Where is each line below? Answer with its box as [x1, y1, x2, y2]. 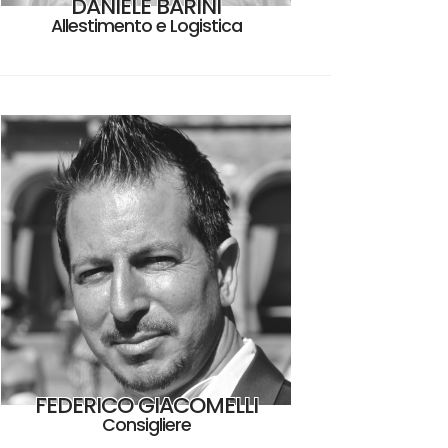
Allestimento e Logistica [50, 13, 242, 38]
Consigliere [101, 412, 191, 437]
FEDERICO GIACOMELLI [34, 389, 258, 421]
